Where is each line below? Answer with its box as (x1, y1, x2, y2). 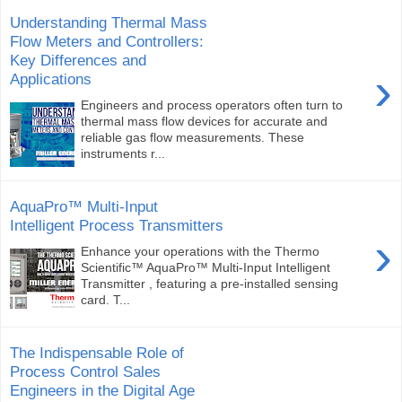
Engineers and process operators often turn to (81, 97, 344, 112)
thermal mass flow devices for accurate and (81, 113, 328, 128)
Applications (10, 70, 92, 89)
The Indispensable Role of (10, 344, 184, 363)
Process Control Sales (10, 363, 161, 381)
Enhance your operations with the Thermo (81, 243, 320, 258)
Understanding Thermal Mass (10, 13, 207, 32)
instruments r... (81, 145, 166, 161)
